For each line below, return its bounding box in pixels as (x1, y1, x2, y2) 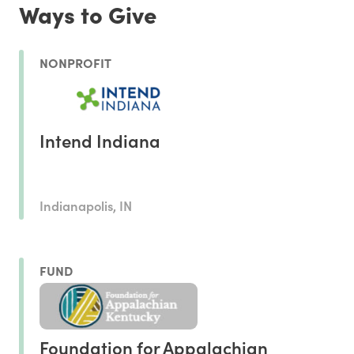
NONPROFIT (40, 54, 111, 72)
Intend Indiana (40, 128, 160, 153)
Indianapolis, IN (40, 196, 132, 215)
